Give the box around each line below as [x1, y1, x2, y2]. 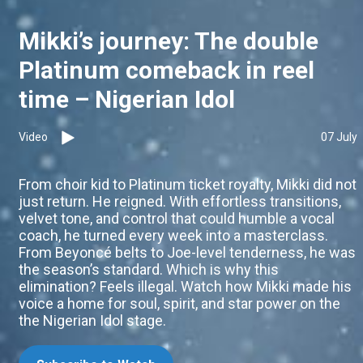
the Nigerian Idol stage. [19, 312, 166, 330]
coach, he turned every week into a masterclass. [19, 227, 328, 245]
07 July [321, 130, 357, 144]
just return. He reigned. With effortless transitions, [19, 193, 341, 211]
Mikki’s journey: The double [19, 27, 318, 56]
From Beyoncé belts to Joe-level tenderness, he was [19, 244, 356, 262]
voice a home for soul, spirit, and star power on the [19, 295, 340, 313]
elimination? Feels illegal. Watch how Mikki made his [19, 278, 352, 296]
